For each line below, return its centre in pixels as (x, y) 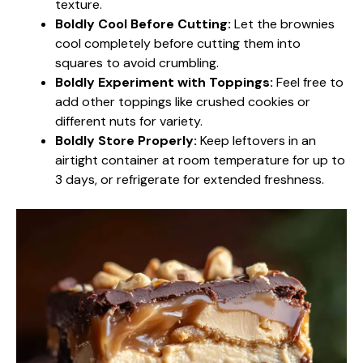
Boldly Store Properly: (126, 140)
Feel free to (308, 82)
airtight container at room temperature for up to (200, 160)
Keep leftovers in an (256, 140)
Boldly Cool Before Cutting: (143, 23)
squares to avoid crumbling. (137, 62)
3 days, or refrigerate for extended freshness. (190, 179)
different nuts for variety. (129, 121)
